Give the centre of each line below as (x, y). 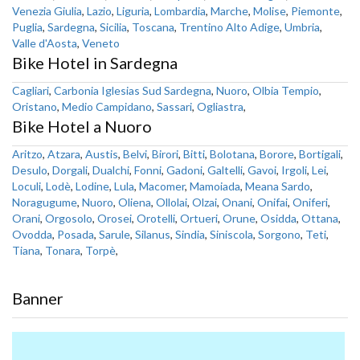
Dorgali (70, 170)
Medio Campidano (107, 106)
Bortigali (320, 154)
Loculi (27, 186)
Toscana (153, 27)
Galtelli (225, 170)
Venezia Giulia (47, 11)
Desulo (30, 170)
